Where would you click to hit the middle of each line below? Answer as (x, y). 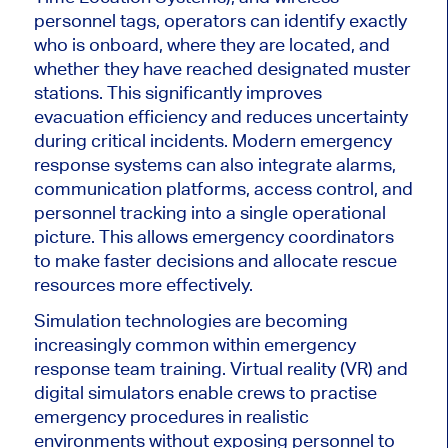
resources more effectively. (143, 284)
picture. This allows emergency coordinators (213, 236)
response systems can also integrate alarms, (214, 164)
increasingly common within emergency (194, 344)
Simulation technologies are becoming (190, 320)
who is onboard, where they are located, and (211, 44)
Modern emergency (311, 140)
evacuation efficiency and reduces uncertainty (220, 116)
